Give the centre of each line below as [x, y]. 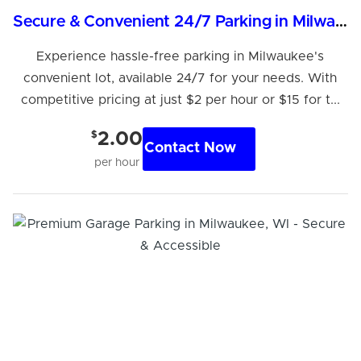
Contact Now [190, 149]
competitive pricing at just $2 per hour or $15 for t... [180, 100]
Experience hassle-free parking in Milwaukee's [180, 56]
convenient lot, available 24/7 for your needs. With [180, 78]
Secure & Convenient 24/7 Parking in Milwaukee [341, 21]
